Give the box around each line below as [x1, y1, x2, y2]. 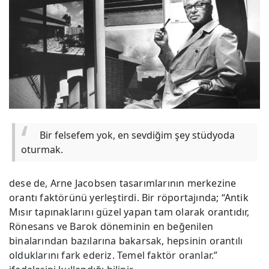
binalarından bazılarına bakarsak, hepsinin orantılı [9, 234, 243, 247]
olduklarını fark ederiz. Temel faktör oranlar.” [9, 248, 218, 262]
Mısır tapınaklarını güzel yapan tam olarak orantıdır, [9, 205, 250, 219]
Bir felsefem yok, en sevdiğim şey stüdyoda [37, 128, 235, 142]
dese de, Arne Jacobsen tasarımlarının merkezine [9, 176, 237, 190]
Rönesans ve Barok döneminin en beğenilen [9, 219, 214, 233]
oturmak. [21, 142, 63, 156]
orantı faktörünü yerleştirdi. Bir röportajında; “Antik [9, 190, 249, 204]
